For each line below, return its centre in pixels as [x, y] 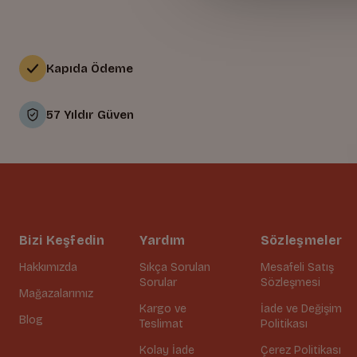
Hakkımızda [48, 267]
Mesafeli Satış [297, 267]
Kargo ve [163, 308]
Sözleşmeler [301, 240]
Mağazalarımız [56, 293]
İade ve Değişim [301, 308]
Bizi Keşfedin [62, 240]
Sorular [159, 282]
